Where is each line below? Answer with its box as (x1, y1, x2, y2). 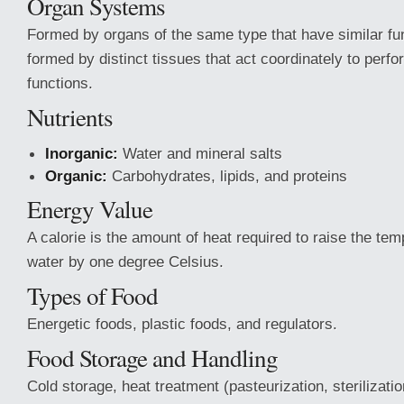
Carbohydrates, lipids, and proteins (107, 167, 347, 185)
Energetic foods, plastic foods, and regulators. (27, 315, 337, 333)
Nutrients (27, 100, 113, 133)
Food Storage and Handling (27, 341, 278, 374)
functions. (27, 74, 93, 92)
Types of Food (27, 279, 158, 312)
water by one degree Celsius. (27, 252, 224, 271)
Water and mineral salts (118, 144, 282, 162)
